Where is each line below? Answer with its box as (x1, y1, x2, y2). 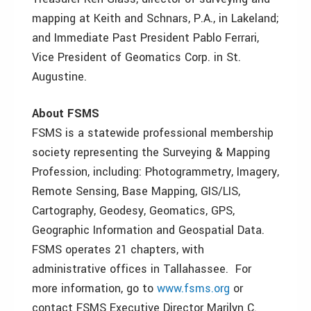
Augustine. (32, 69, 87, 85)
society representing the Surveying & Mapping (32, 144, 270, 160)
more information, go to (32, 280, 157, 296)
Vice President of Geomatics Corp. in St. (32, 49, 241, 65)
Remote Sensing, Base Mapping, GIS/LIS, (32, 183, 240, 199)
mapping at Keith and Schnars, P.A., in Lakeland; (32, 10, 279, 26)
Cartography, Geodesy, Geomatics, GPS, (32, 203, 235, 219)
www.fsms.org (157, 280, 230, 296)
